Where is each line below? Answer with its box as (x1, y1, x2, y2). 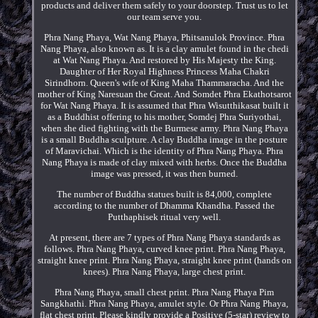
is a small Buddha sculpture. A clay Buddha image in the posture (41, 133, 288, 145)
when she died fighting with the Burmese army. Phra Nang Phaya (40, 122, 288, 133)
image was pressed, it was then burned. (91, 168, 238, 179)
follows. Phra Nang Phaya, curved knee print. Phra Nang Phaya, (43, 243, 285, 254)
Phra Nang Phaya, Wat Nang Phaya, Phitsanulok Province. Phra (44, 31, 285, 43)
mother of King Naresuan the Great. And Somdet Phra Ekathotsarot (37, 88, 292, 99)
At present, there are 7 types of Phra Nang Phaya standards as (48, 231, 280, 243)
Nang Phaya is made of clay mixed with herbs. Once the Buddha (42, 156, 287, 168)
